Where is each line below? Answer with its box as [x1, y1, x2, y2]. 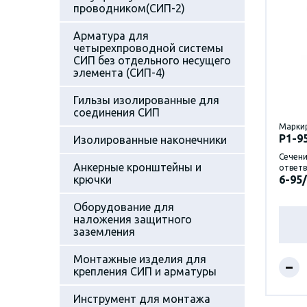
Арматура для [73, 29, 149, 42]
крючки [73, 173, 112, 186]
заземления [73, 225, 135, 238]
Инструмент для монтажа [73, 292, 210, 305]
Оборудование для [73, 200, 174, 213]
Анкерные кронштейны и [73, 160, 201, 173]
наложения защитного [73, 212, 192, 225]
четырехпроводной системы [73, 41, 223, 54]
